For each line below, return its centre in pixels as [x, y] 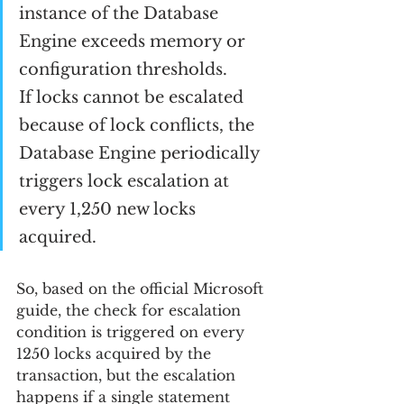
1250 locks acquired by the [116, 353]
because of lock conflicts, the [139, 125]
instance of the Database [121, 14]
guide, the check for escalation [131, 310]
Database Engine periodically [142, 153]
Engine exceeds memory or [134, 41]
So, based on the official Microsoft [142, 289]
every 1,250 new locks [110, 209]
